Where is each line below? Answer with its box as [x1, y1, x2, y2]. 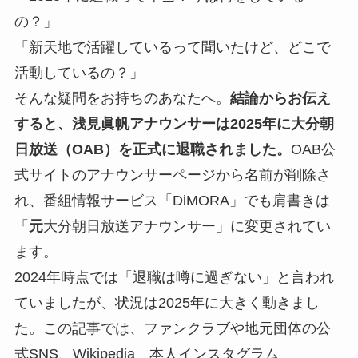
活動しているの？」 [14, 64, 144, 81]
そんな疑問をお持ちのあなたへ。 [14, 89, 230, 106]
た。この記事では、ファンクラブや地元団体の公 [14, 320, 331, 336]
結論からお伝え [229, 89, 331, 106]
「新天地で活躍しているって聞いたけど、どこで [14, 38, 331, 55]
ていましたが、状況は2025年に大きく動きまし [14, 294, 320, 311]
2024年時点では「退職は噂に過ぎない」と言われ [14, 268, 334, 285]
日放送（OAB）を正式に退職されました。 [14, 141, 291, 157]
